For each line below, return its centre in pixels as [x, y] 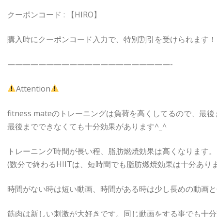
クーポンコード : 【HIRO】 [54, 14]
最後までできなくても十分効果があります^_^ [87, 126]
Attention [33, 88]
